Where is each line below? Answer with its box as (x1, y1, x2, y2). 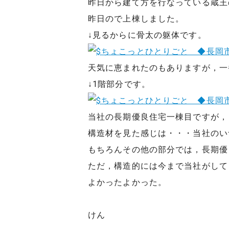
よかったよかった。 (88, 177, 167, 187)
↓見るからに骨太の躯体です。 (88, 30, 207, 40)
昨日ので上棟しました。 (88, 13, 185, 24)
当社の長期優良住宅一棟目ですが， (88, 111, 228, 122)
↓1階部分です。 (88, 79, 150, 89)
